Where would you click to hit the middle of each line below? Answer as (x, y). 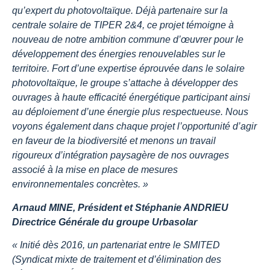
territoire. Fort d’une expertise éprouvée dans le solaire (128, 69)
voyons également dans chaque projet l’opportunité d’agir (134, 127)
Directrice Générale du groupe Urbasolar (105, 222)
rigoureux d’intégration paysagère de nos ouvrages (121, 155)
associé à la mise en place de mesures (95, 170)
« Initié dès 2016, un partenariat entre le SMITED (116, 245)
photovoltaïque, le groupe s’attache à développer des (125, 83)
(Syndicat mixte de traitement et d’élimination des (117, 259)
